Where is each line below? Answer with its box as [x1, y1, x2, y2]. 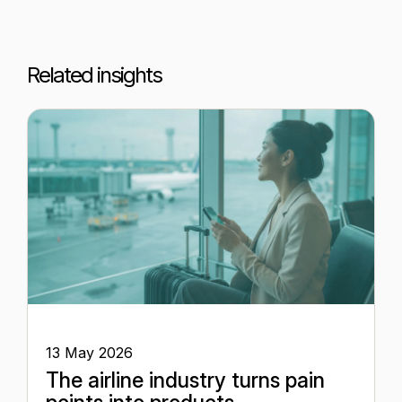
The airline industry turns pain [46, 368, 325, 394]
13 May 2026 [46, 344, 133, 363]
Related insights [27, 62, 162, 88]
